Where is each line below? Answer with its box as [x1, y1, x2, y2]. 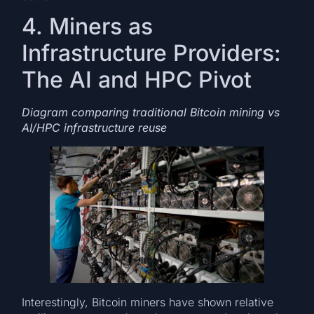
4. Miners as [22, 12, 153, 40]
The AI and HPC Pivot [22, 65, 252, 93]
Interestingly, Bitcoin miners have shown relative [22, 295, 274, 310]
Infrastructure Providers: [22, 39, 282, 67]
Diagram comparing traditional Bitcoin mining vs [22, 104, 280, 119]
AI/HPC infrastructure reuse [22, 120, 168, 135]
